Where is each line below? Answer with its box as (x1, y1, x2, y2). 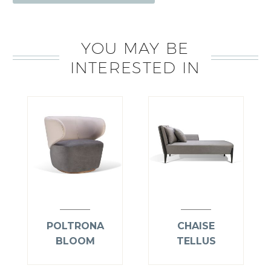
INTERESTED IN (70, 58, 201, 77)
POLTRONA (46, 220, 104, 232)
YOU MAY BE (81, 39, 189, 58)
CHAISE (177, 220, 215, 232)
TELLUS (176, 235, 216, 247)
